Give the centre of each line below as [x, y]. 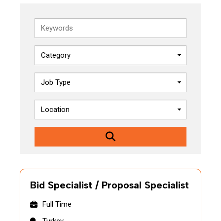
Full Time [57, 204]
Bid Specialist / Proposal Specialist [110, 185]
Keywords [51, 24]
